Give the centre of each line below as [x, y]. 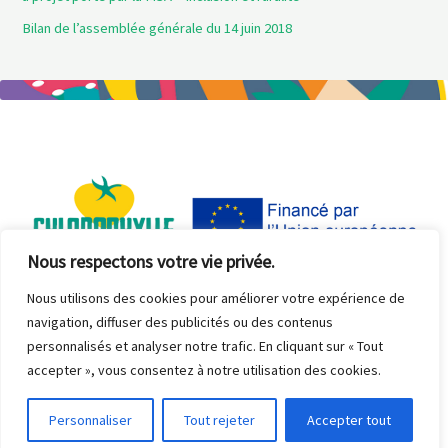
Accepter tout [349, 420]
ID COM [382, 332]
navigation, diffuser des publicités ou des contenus [180, 322]
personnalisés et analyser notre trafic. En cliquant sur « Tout [205, 346]
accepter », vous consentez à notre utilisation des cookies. [204, 370]
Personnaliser [90, 420]
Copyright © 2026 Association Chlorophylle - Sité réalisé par [205, 332]
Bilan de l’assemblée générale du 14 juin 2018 [157, 28]
